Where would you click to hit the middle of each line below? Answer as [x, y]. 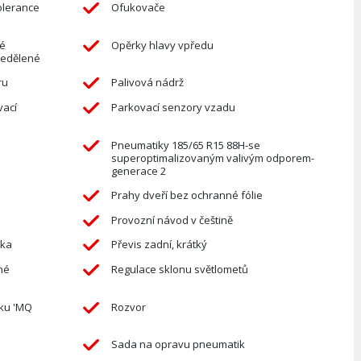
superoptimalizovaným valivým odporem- [212, 158]
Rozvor [128, 307]
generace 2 [138, 170]
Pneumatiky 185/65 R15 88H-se [185, 145]
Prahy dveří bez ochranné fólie [187, 195]
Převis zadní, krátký [159, 245]
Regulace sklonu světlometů [179, 269]
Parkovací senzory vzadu [173, 107]
